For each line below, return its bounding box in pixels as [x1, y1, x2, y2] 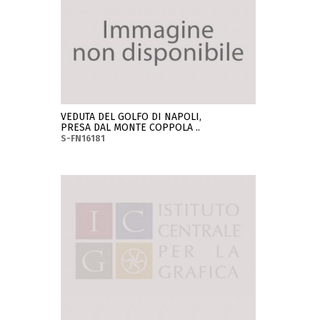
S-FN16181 [61, 133, 106, 144]
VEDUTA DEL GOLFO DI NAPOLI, [61, 110, 202, 123]
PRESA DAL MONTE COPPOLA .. [61, 121, 201, 134]
